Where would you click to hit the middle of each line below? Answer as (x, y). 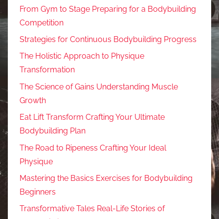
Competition (42, 22)
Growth (33, 100)
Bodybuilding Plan (53, 131)
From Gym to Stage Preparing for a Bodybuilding (108, 9)
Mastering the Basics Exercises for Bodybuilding (106, 178)
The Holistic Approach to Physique (82, 56)
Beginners (38, 192)
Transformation (47, 70)
